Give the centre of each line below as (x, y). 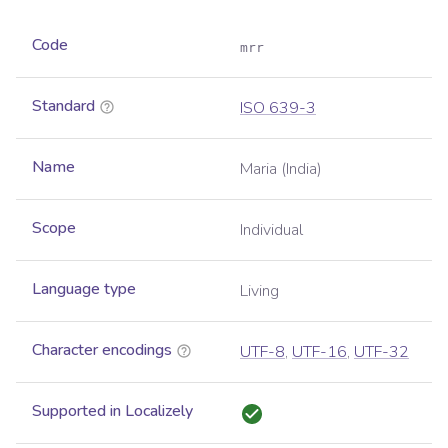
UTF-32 (381, 352)
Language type (84, 289)
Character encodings (102, 350)
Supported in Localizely (112, 411)
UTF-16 (319, 352)
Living (259, 291)
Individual (271, 230)
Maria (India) (281, 169)
